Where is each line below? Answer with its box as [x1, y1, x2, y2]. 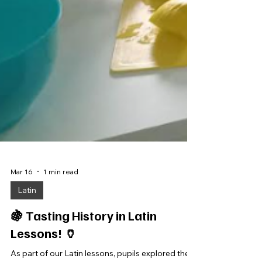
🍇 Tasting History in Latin [11, 223, 157, 240]
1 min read [43, 183, 78, 192]
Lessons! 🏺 [11, 241, 77, 258]
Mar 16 [11, 183, 33, 192]
